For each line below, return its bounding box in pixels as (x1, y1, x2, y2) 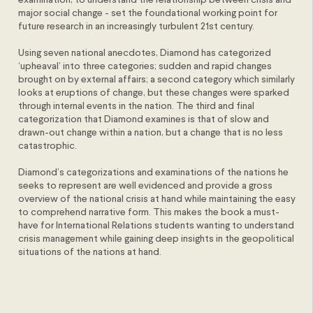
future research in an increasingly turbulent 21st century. (18, 22, 257, 31)
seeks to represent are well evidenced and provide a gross (18, 181, 273, 191)
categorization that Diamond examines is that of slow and (18, 115, 270, 124)
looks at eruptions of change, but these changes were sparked (18, 88, 290, 98)
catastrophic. (18, 141, 80, 151)
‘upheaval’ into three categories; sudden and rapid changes (18, 61, 272, 71)
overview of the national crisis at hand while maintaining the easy (18, 194, 296, 204)
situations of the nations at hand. (18, 247, 168, 257)
